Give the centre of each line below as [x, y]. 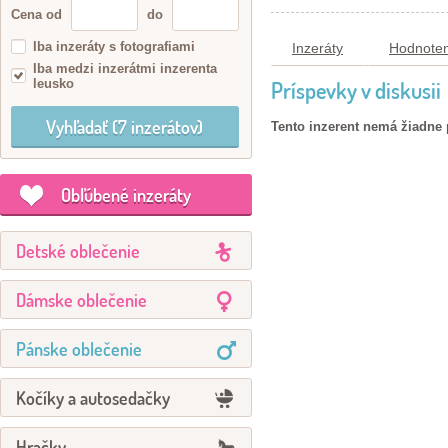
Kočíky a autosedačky [93, 398]
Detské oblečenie [78, 251]
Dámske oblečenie [81, 300]
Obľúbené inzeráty [126, 195]
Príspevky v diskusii [356, 90]
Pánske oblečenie [79, 349]
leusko [53, 83]
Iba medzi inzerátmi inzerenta [125, 68]
